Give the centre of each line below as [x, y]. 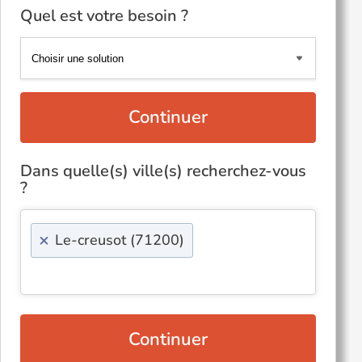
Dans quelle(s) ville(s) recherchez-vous [163, 171]
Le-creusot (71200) [120, 240]
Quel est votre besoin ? [104, 16]
